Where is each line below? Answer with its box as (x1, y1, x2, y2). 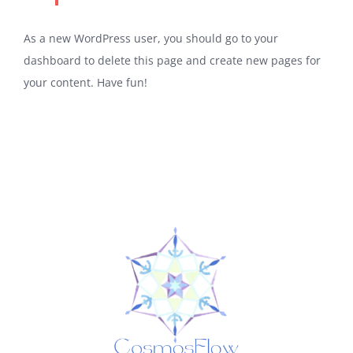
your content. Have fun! (24, 75, 147, 90)
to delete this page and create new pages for (81, 53, 321, 68)
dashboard (24, 53, 81, 68)
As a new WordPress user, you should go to (24, 31, 255, 46)
